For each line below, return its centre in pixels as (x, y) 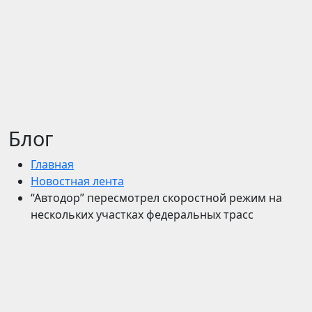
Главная (52, 164)
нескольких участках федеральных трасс (142, 214)
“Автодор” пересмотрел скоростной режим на (156, 198)
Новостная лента (77, 181)
